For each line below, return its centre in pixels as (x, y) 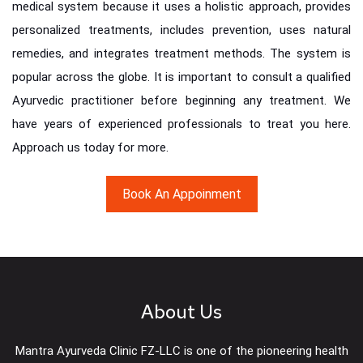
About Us (181, 312)
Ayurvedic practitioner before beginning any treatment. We (181, 101)
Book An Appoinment (181, 194)
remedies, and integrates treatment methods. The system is (181, 54)
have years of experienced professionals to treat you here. (181, 124)
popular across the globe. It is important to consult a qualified (181, 77)
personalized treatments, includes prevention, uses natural (181, 30)
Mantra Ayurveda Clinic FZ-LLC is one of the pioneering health (181, 351)
